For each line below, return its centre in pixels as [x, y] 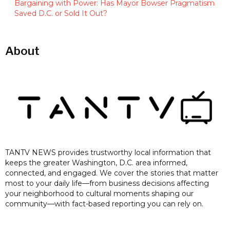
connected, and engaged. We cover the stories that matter [112, 173]
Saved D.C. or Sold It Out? [61, 13]
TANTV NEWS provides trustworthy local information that [108, 152]
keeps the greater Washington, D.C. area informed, [96, 162]
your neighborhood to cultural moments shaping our [99, 193]
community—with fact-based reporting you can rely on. [104, 204]
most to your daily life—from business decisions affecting [107, 183]
